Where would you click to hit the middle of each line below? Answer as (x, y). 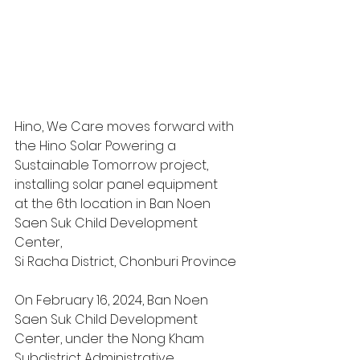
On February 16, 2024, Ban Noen (113, 301)
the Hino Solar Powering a (97, 146)
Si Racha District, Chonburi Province (125, 262)
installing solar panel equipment (116, 185)
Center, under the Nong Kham (111, 339)
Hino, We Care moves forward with (126, 127)
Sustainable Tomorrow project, (113, 166)
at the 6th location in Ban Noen (114, 204)
